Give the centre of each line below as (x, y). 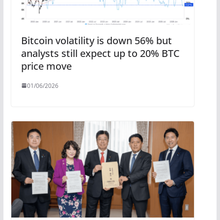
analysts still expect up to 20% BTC (100, 53)
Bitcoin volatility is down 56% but (96, 40)
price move (46, 66)
